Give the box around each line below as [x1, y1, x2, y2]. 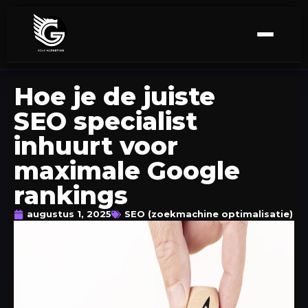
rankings [14, 180, 128, 210]
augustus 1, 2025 [27, 208, 111, 219]
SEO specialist [14, 106, 197, 136]
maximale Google [14, 155, 240, 186]
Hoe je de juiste [14, 81, 215, 111]
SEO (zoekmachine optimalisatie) [124, 208, 293, 219]
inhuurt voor [14, 131, 178, 161]
